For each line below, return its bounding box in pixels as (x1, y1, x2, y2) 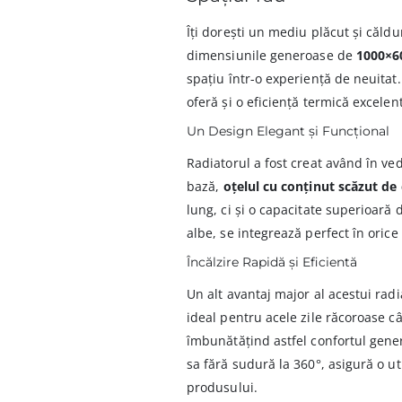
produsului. (187, 378, 258, 396)
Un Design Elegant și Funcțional (187, 122, 390, 139)
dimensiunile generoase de (187, 46, 356, 64)
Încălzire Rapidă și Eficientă (187, 253, 358, 270)
